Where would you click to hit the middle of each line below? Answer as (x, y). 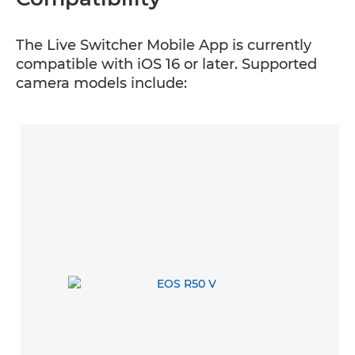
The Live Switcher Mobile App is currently (164, 45)
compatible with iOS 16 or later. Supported (166, 64)
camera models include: (101, 83)
